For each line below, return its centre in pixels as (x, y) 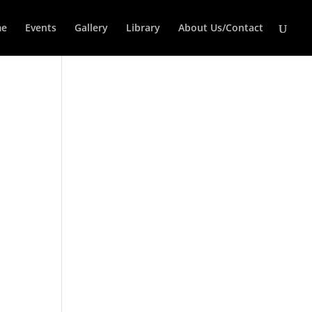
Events (41, 28)
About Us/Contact (221, 28)
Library (143, 28)
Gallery (91, 28)
